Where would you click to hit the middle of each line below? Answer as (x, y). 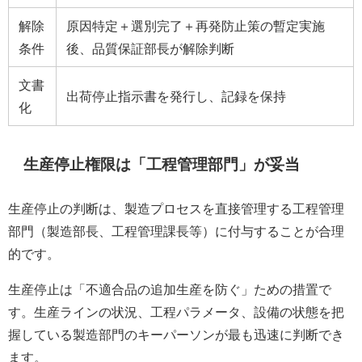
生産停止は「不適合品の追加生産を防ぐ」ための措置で (170, 290)
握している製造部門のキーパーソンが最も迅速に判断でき (176, 335)
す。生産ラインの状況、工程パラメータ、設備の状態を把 (176, 312)
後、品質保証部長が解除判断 (150, 49)
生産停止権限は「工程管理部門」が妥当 (162, 165)
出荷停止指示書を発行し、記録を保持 (176, 97)
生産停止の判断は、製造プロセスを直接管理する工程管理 (176, 209)
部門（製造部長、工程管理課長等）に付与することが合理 (176, 232)
